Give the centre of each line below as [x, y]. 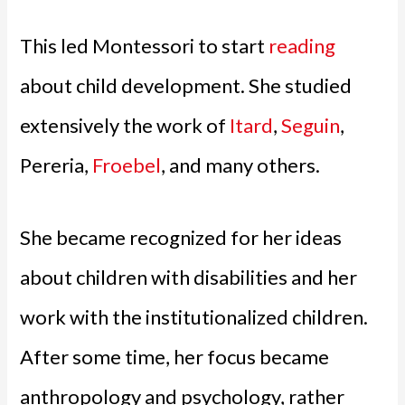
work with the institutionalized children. [194, 316]
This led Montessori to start [145, 46]
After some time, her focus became [175, 356]
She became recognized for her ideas [181, 237]
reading [302, 46]
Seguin [311, 126]
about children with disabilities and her [189, 277]
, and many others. [241, 165]
